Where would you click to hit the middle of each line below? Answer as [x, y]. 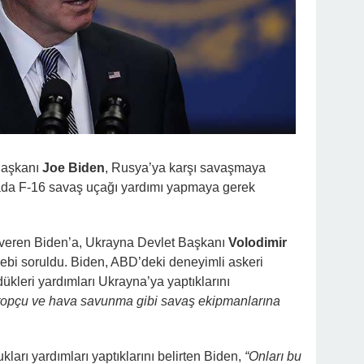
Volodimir [258, 242]
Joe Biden [74, 167]
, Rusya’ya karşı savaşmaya [185, 167]
